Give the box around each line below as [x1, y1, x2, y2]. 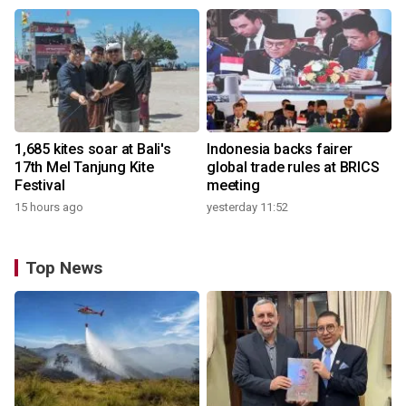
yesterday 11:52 [207, 200, 288, 215]
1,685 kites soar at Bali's [14, 140, 171, 159]
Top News [25, 257, 102, 279]
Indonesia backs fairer [207, 140, 353, 159]
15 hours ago [14, 200, 83, 215]
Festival [14, 177, 65, 195]
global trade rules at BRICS [207, 159, 380, 177]
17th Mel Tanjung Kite [14, 159, 154, 177]
